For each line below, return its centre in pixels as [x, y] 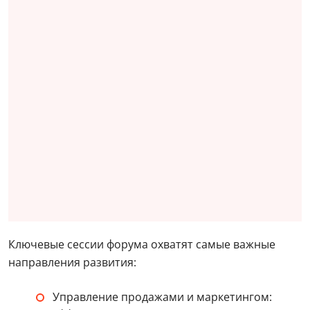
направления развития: [72, 262]
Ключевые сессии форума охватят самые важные [142, 244]
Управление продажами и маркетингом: [162, 297]
